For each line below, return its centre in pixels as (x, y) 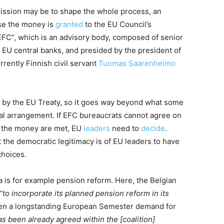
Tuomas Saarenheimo (137, 63)
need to (125, 128)
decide (153, 128)
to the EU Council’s (117, 24)
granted (69, 24)
